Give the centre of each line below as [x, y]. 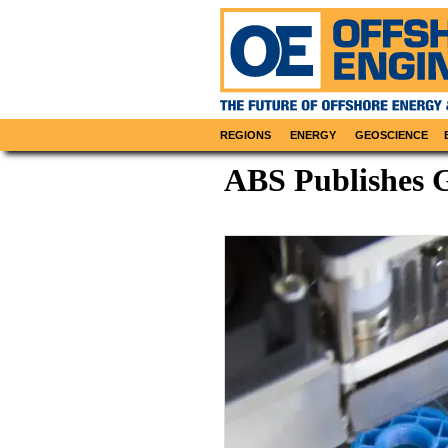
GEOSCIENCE [391, 135]
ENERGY [313, 135]
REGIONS [246, 135]
